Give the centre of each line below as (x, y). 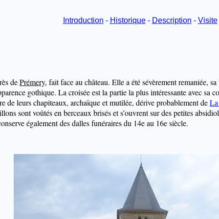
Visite (208, 20)
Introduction (83, 20)
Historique (128, 20)
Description (172, 20)
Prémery (32, 82)
